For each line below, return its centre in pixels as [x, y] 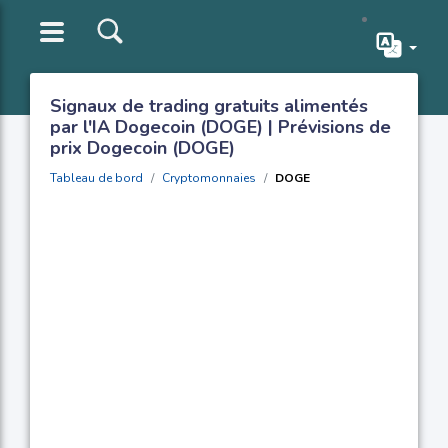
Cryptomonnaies [209, 178]
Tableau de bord [96, 178]
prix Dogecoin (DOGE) [142, 148]
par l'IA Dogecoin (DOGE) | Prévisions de [220, 127]
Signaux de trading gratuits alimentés [209, 106]
